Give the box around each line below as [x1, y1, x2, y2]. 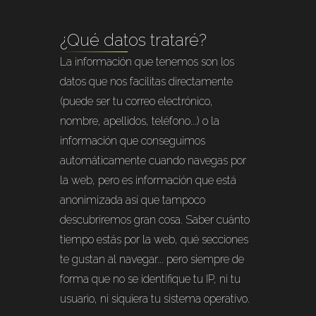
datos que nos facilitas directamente [60, 75, 233, 88]
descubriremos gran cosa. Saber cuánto [60, 213, 250, 226]
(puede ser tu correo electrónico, [60, 95, 214, 108]
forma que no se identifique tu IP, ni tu [60, 272, 241, 286]
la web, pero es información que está [60, 174, 237, 187]
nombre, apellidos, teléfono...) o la [60, 114, 220, 128]
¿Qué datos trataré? [60, 30, 207, 50]
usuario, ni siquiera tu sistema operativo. [60, 292, 250, 305]
